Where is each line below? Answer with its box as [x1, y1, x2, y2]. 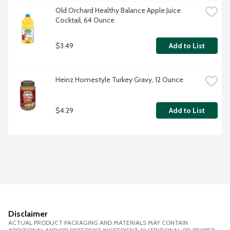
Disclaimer [8, 209, 47, 219]
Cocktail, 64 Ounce [55, 15, 114, 25]
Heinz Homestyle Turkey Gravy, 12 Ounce [55, 75, 183, 85]
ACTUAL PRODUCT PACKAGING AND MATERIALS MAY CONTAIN [8, 219, 188, 227]
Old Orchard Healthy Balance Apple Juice [55, 6, 181, 15]
